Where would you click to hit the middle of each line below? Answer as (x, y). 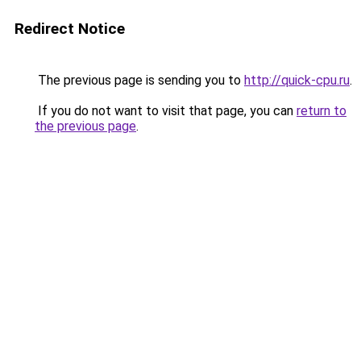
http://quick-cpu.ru (297, 80)
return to (322, 111)
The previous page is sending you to (139, 80)
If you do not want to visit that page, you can (166, 111)
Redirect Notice (70, 29)
